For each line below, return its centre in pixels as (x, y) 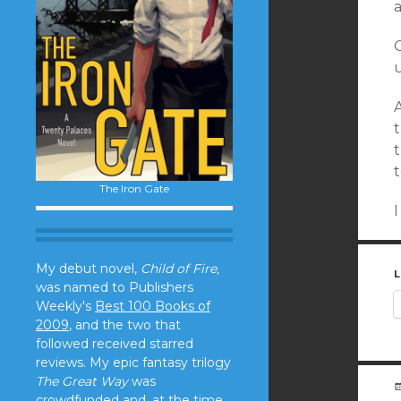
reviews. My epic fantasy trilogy (133, 362)
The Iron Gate (134, 188)
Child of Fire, (180, 268)
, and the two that (125, 324)
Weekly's (65, 306)
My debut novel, (88, 268)
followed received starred (115, 343)
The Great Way (82, 381)
